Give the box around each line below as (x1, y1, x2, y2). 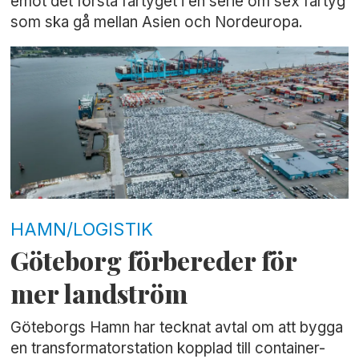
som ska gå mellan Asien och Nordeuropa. (10, 12, 304, 31)
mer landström (10, 276, 188, 311)
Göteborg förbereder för (10, 244, 297, 278)
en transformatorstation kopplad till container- (10, 338, 326, 357)
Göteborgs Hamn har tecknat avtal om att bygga (10, 317, 344, 337)
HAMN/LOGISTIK (10, 217, 154, 240)
